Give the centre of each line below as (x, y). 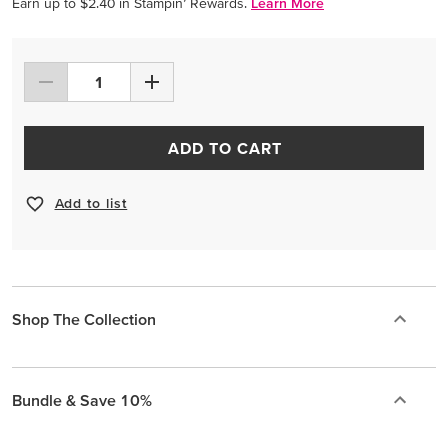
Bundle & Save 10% (82, 399)
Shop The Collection (84, 318)
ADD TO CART (224, 147)
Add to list (91, 203)
